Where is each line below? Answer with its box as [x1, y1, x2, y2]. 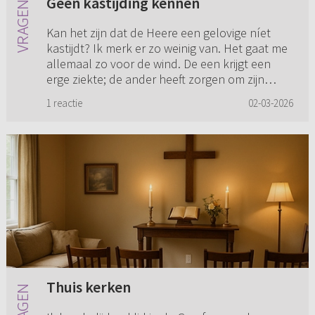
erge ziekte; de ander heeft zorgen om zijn [46, 71, 264, 88]
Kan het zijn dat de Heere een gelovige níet [46, 25, 271, 41]
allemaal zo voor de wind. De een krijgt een [46, 56, 271, 72]
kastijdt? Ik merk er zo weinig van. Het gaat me [46, 40, 288, 57]
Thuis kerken [46, 277, 131, 297]
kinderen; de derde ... [46, 86, 157, 103]
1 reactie [46, 96, 82, 110]
